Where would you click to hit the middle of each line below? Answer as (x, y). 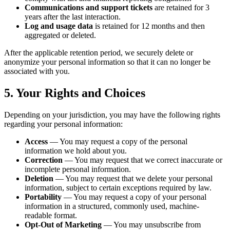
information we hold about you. (76, 150)
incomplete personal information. (78, 169)
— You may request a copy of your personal (134, 197)
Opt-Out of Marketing (63, 224)
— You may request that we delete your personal (133, 178)
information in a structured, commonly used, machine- (112, 206)
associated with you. (37, 71)
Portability (43, 197)
